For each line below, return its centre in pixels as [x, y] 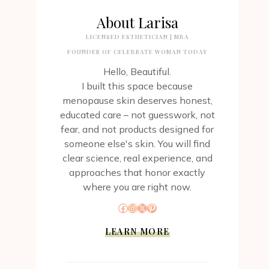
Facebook [139, 207]
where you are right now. [138, 187]
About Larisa [137, 23]
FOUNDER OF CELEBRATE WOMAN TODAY [138, 52]
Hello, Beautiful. [138, 72]
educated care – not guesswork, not [137, 115]
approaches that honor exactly [138, 173]
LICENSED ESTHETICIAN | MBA [137, 37]
